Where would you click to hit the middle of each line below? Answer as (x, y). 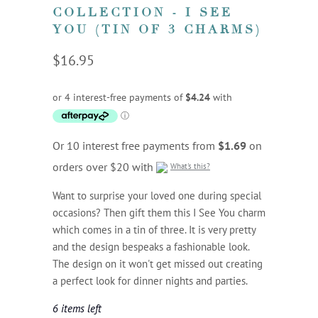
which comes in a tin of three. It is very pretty (154, 230)
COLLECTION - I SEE (143, 13)
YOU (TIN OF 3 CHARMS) (157, 30)
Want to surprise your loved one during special (157, 196)
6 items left (77, 309)
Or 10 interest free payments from (135, 146)
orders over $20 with (104, 167)
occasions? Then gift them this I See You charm (159, 213)
